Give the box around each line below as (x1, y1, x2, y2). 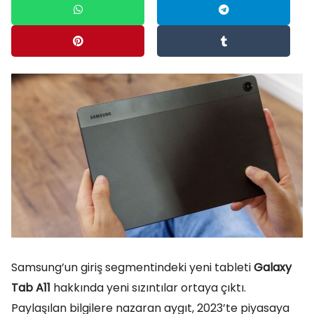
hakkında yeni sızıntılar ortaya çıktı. (50, 280, 246, 296)
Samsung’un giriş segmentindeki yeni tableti (11, 259, 254, 275)
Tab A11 (11, 280, 50, 296)
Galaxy (254, 259, 292, 275)
